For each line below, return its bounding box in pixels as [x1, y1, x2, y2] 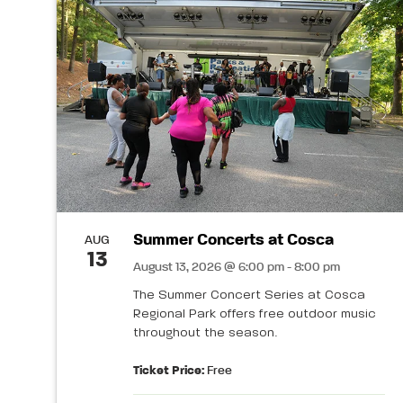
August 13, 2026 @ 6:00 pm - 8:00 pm [133, 260, 340, 273]
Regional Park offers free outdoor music [133, 307, 376, 320]
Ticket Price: [133, 363, 204, 377]
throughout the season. [133, 326, 277, 339]
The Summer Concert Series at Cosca [133, 288, 365, 301]
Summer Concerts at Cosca [133, 231, 334, 248]
